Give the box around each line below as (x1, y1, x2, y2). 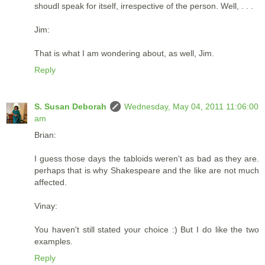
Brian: (34, 130, 56, 140)
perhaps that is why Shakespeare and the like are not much (34, 165, 259, 175)
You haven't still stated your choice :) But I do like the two (34, 224, 259, 234)
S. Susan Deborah (34, 101, 106, 111)
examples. (34, 236, 73, 246)
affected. (34, 177, 67, 187)
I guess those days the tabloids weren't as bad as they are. (34, 153, 259, 163)
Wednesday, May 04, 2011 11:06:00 (124, 101, 258, 111)
